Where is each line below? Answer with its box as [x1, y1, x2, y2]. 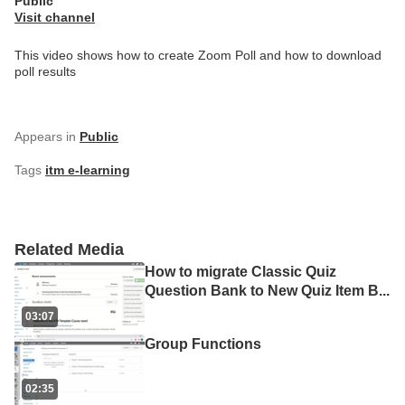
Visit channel [14, 10, 95, 24]
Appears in [14, 129, 76, 144]
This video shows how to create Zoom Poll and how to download [14, 48, 381, 62]
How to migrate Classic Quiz [145, 264, 336, 279]
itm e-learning [45, 163, 130, 177]
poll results [14, 64, 76, 79]
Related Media [14, 240, 124, 259]
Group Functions [145, 336, 261, 352]
